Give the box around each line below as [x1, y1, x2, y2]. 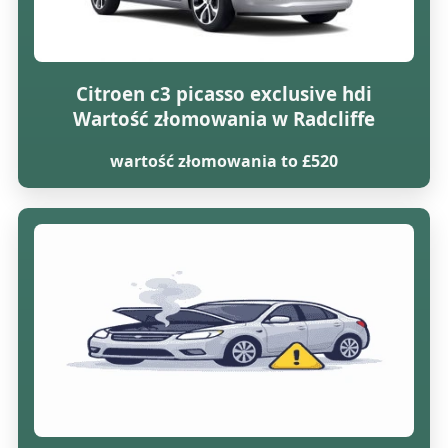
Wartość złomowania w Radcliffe [72, 105, 375, 131]
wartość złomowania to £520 [109, 149, 338, 172]
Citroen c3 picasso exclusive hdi [75, 80, 372, 106]
